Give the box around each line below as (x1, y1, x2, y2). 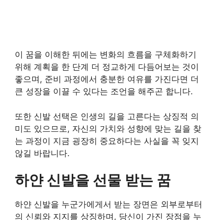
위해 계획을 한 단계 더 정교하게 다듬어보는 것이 (15, 62, 199, 72)
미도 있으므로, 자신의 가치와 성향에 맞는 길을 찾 (15, 123, 201, 134)
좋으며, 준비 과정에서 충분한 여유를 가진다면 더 (15, 74, 199, 84)
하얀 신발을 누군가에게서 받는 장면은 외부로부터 (15, 199, 202, 209)
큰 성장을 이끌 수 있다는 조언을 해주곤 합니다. (15, 86, 193, 96)
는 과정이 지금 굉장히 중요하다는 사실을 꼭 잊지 (15, 136, 199, 146)
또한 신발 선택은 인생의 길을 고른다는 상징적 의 (15, 111, 199, 121)
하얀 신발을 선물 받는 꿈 (15, 171, 171, 189)
